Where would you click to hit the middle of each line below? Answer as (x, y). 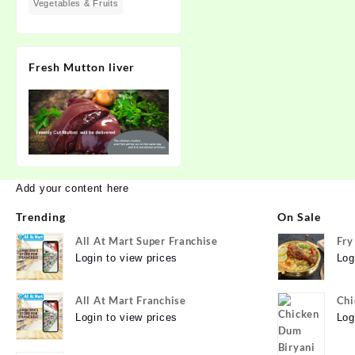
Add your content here (73, 189)
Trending (41, 217)
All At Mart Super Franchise (147, 241)
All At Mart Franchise (131, 301)
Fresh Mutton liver (82, 67)
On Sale (299, 217)
